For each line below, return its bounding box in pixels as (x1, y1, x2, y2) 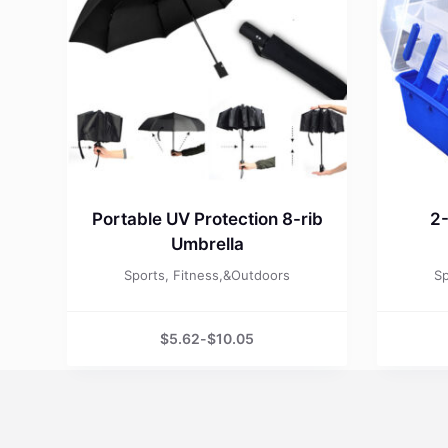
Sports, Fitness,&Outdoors (124, 266, 291, 283)
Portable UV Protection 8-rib (91, 208, 323, 229)
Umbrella (170, 233, 244, 254)
